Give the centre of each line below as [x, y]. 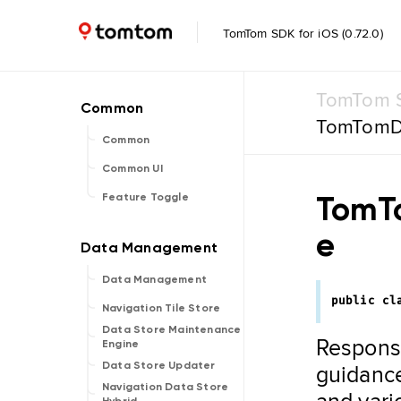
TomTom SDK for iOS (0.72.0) [301, 33]
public [353, 301]
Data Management [154, 279]
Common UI [132, 168]
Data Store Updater [159, 365]
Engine [121, 344]
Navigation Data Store [166, 387]
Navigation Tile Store [162, 308]
